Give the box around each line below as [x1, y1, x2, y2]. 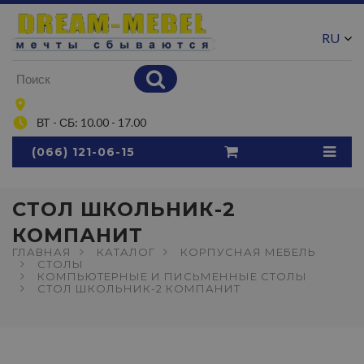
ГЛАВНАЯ [12, 245, 71, 258]
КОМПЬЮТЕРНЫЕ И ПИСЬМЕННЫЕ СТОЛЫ [37, 270, 307, 283]
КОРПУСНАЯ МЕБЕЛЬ [180, 245, 316, 258]
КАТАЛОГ [97, 245, 155, 258]
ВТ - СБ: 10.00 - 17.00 [37, 115, 146, 129]
